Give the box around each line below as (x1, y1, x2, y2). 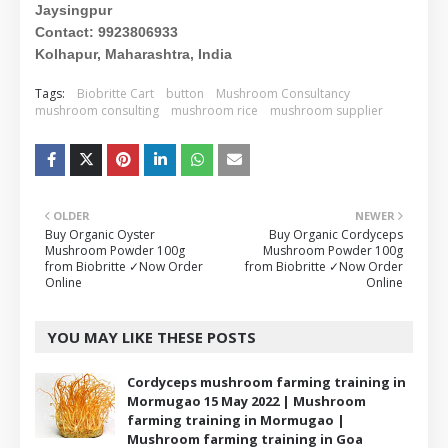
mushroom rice (171, 102, 258, 119)
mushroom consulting (35, 102, 159, 119)
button (166, 85, 204, 102)
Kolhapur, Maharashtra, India (35, 46, 232, 62)
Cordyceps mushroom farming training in (127, 373, 406, 391)
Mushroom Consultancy (216, 85, 350, 102)
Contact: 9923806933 (35, 24, 178, 40)
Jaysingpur (35, 2, 112, 18)
